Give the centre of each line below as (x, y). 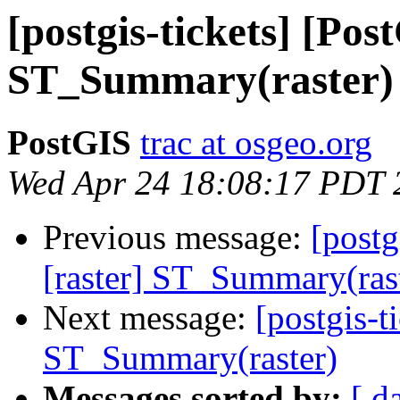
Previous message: (177, 237)
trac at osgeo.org (256, 143)
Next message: (149, 318)
